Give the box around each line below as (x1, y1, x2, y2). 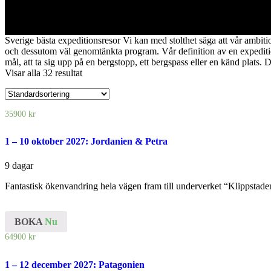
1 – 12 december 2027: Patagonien (5, 259, 145, 270)
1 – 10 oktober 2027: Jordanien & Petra (5, 136, 168, 147)
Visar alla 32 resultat (5, 68, 82, 79)
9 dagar (5, 160, 33, 171)
